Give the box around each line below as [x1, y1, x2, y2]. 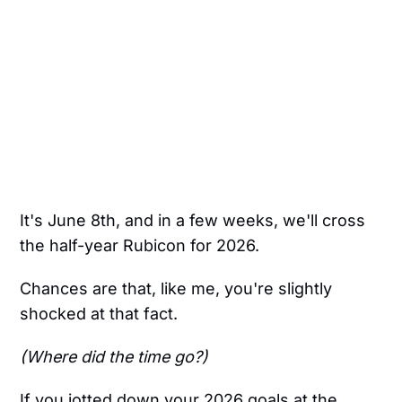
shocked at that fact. [20, 304, 179, 324]
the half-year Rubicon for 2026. [20, 236, 260, 256]
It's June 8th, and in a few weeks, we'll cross [20, 211, 366, 231]
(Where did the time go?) [20, 347, 209, 367]
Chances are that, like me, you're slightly [20, 279, 333, 299]
